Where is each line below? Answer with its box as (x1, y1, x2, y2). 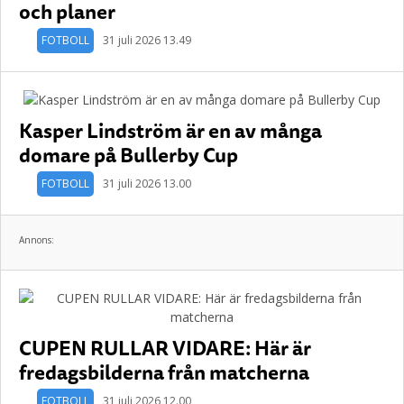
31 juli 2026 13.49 (103, 32, 191, 48)
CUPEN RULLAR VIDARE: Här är (19, 332, 311, 363)
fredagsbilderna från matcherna (19, 356, 309, 388)
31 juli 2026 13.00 (103, 176, 191, 191)
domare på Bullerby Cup (19, 139, 238, 170)
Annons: (19, 234, 54, 246)
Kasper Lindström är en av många (19, 115, 322, 146)
